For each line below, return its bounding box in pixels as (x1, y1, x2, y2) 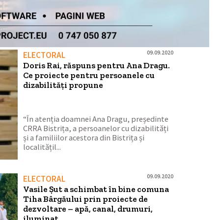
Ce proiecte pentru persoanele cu (23, 70, 155, 81)
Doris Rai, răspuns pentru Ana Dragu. (23, 60, 170, 71)
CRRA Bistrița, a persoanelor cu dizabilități (23, 123, 169, 134)
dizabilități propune (23, 80, 104, 90)
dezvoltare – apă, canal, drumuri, (23, 203, 153, 214)
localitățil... (23, 141, 61, 152)
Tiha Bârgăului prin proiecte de (23, 193, 148, 204)
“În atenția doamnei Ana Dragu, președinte (23, 113, 169, 124)
